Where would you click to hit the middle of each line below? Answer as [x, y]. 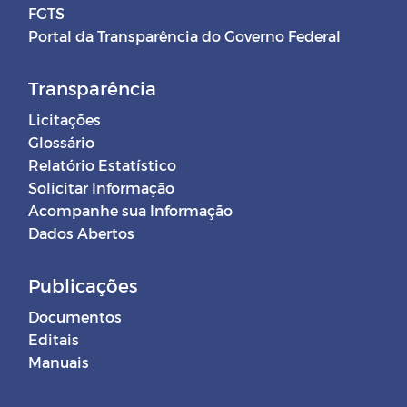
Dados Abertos [81, 233]
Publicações [83, 286]
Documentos [75, 317]
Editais [54, 340]
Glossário [61, 143]
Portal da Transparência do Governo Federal [184, 36]
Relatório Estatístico [102, 165]
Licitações [65, 120]
